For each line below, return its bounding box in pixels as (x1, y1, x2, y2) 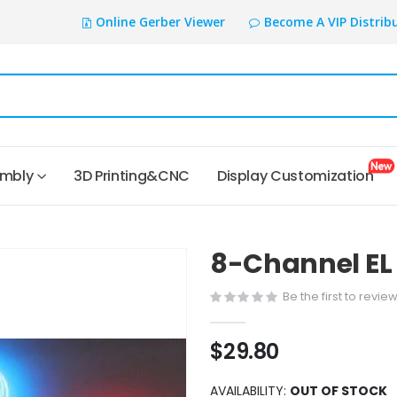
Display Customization (216, 166, 380, 187)
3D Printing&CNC (74, 166, 190, 187)
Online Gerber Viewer (95, 13, 225, 30)
